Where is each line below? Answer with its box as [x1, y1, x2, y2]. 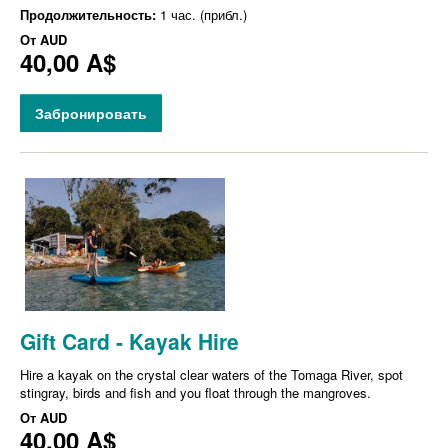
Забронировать [35, 103, 147, 123]
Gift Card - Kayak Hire [20, 326, 239, 357]
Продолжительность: [20, 5, 160, 24]
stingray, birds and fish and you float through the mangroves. [20, 383, 371, 403]
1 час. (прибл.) [160, 5, 247, 24]
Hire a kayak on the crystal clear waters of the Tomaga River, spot [20, 365, 403, 385]
